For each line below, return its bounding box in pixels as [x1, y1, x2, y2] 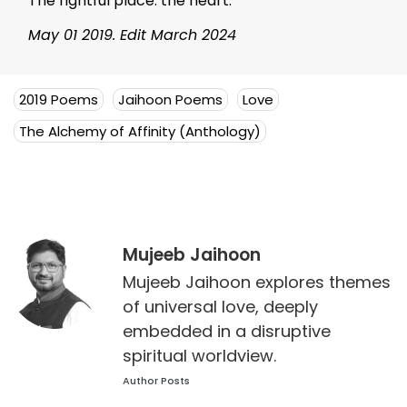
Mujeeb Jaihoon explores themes [123, 270, 391, 293]
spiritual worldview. [123, 343, 276, 367]
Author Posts [123, 372, 190, 388]
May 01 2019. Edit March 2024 [28, 25, 236, 46]
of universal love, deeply [123, 294, 318, 318]
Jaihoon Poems [118, 89, 223, 109]
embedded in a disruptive [123, 319, 331, 342]
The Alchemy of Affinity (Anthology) [19, 121, 261, 141]
